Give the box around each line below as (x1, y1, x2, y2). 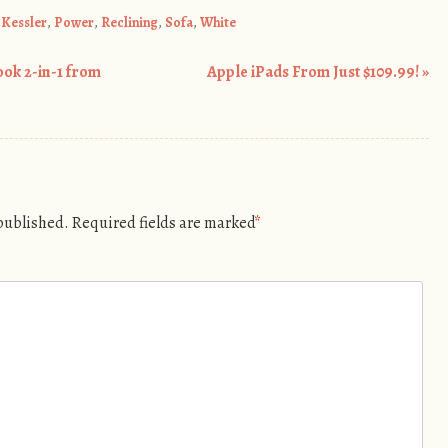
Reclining (101, 12, 158, 32)
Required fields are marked (69, 212, 259, 235)
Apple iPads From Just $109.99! (207, 61, 423, 84)
